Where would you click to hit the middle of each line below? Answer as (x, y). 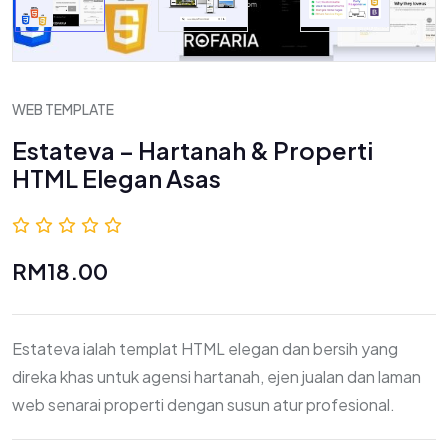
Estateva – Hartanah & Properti (192, 150)
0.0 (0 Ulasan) (195, 224)
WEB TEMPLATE (63, 109)
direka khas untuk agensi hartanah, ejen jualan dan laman (216, 376)
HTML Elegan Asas (116, 178)
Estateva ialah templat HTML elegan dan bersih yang (205, 348)
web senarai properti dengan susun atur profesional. (203, 404)
